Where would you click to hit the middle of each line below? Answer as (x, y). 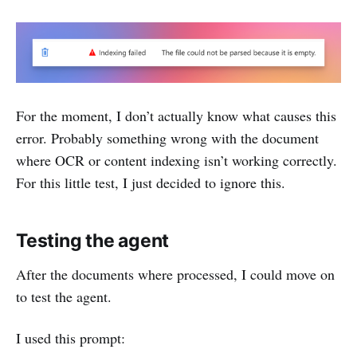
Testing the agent (93, 240)
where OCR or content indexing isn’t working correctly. (177, 160)
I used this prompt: (71, 337)
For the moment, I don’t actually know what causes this (176, 115)
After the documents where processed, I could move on (175, 274)
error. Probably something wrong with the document (167, 137)
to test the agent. (64, 296)
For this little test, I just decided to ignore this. (151, 182)
